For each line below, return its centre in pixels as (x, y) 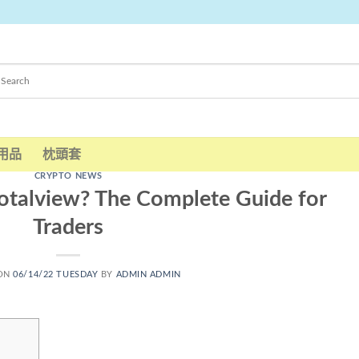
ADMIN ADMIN (148, 274)
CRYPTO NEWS (68, 176)
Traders (69, 227)
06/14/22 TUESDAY (56, 274)
